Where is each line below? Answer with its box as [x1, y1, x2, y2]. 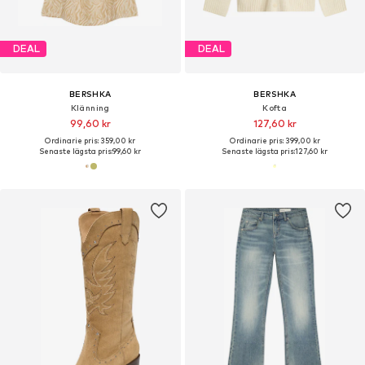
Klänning [70, 102, 110, 112]
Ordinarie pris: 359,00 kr [45, 135, 136, 145]
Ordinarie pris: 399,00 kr [229, 135, 320, 145]
